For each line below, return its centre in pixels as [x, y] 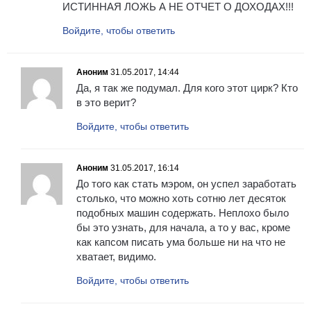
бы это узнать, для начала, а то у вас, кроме [183, 228]
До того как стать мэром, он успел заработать [186, 184]
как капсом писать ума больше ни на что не [181, 242]
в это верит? [106, 103]
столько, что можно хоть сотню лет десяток [181, 199]
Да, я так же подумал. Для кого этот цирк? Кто [187, 88]
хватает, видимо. [116, 257]
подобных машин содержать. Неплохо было [183, 213]
